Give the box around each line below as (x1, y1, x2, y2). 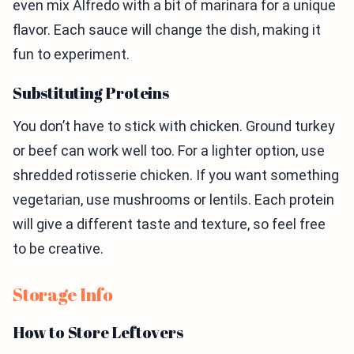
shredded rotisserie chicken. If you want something (13, 167, 339, 183)
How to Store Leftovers (13, 322, 183, 343)
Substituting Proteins (13, 82, 169, 104)
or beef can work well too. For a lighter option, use (13, 142, 325, 159)
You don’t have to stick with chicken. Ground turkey (13, 118, 335, 134)
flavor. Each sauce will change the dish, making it (13, 21, 321, 38)
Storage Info (13, 283, 113, 306)
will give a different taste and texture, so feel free (13, 216, 326, 232)
